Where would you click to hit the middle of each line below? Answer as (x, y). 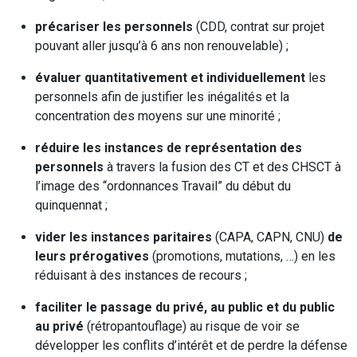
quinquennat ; (71, 205)
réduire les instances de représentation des (169, 148)
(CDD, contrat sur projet (259, 27)
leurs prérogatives (92, 256)
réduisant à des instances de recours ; (141, 275)
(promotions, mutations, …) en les (242, 256)
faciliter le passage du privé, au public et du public (185, 307)
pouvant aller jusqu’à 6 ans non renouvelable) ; (162, 46)
